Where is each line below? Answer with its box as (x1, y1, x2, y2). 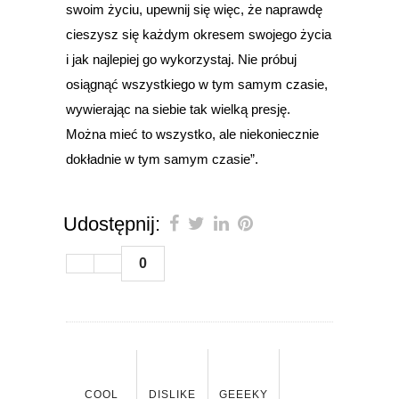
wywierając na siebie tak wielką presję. (66, 102, 290, 118)
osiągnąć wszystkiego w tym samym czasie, (66, 77, 328, 93)
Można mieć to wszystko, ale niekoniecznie (66, 126, 319, 142)
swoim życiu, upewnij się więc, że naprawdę (66, 2, 322, 18)
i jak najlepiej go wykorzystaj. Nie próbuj (66, 52, 297, 68)
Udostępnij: (63, 213, 160, 236)
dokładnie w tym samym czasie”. (66, 151, 265, 167)
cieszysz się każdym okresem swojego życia (66, 27, 331, 43)
